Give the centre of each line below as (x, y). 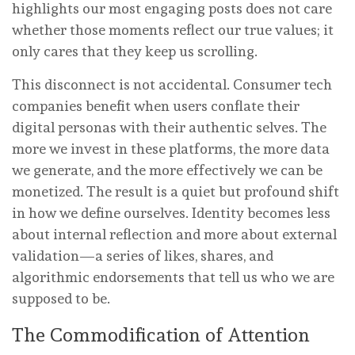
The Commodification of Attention (161, 334)
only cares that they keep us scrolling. (135, 51)
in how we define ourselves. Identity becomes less (171, 212)
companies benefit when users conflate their (156, 105)
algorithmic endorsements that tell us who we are (173, 277)
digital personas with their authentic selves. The (169, 127)
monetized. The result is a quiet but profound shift (176, 191)
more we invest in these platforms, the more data (171, 148)
